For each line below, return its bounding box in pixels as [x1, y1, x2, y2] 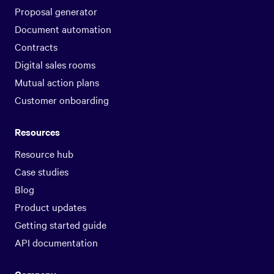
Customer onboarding [15, 93, 109, 107]
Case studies [15, 165, 68, 179]
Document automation [15, 22, 111, 36]
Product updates [15, 200, 86, 214]
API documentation [15, 235, 98, 250]
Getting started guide [15, 218, 106, 232]
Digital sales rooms [15, 57, 95, 72]
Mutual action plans [15, 75, 99, 89]
